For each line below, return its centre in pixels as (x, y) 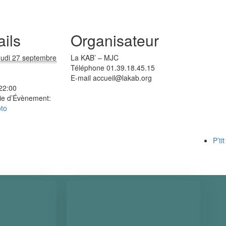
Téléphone (89, 68)
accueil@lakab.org (122, 78)
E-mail (82, 78)
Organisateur (115, 40)
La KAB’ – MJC (95, 58)
